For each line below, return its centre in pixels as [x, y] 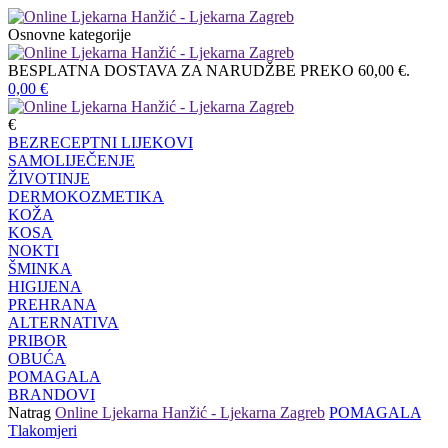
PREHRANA [52, 304]
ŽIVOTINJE [49, 178]
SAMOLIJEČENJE [71, 160]
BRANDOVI [51, 394]
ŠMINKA [40, 268]
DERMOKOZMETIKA [86, 196]
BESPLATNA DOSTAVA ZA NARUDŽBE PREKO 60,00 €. [209, 70]
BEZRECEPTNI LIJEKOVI [100, 142]
